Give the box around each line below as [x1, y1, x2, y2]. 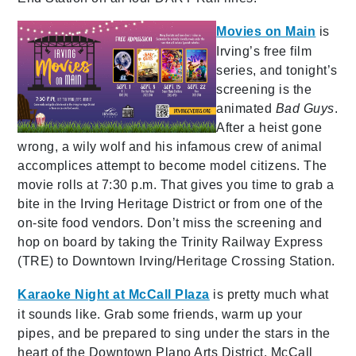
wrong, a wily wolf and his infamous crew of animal [17, 140, 323, 154]
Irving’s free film [216, 44, 312, 59]
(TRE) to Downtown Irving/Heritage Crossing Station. [17, 254, 335, 269]
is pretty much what [209, 288, 329, 302]
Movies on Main [216, 25, 316, 39]
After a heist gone [216, 121, 323, 135]
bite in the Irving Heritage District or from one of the [17, 197, 323, 211]
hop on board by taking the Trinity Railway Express [17, 235, 323, 250]
